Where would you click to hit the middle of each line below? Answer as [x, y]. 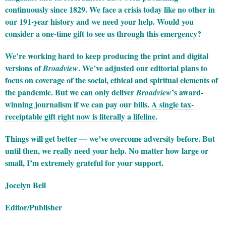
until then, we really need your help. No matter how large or [107, 151]
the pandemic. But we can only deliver [71, 92]
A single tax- [173, 104]
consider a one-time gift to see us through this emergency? [103, 34]
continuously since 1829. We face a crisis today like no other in [110, 10]
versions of [24, 68]
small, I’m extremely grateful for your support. [84, 163]
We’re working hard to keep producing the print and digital [107, 56]
